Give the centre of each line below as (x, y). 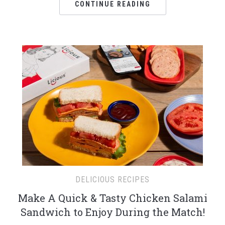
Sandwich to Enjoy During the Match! (113, 212)
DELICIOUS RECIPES (113, 179)
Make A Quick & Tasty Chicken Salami (113, 198)
